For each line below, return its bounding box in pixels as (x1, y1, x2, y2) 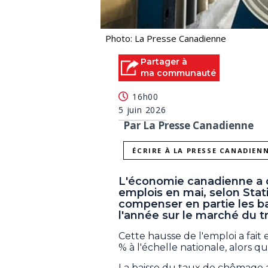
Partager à (141, 56, 187, 67)
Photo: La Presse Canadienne (105, 32, 226, 44)
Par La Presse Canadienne (123, 118, 254, 133)
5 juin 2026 (118, 104, 166, 116)
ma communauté (141, 67, 216, 78)
